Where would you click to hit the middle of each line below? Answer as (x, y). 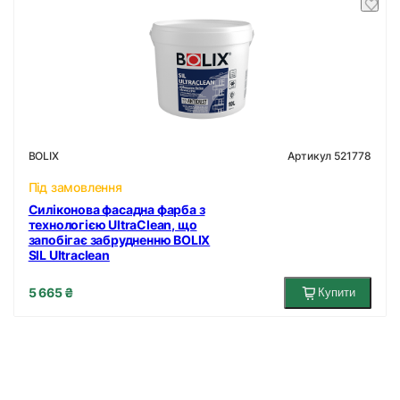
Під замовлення (75, 187)
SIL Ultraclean (69, 254)
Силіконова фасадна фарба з (117, 209)
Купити (337, 292)
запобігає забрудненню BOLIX (119, 239)
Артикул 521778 (330, 155)
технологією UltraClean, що (112, 224)
